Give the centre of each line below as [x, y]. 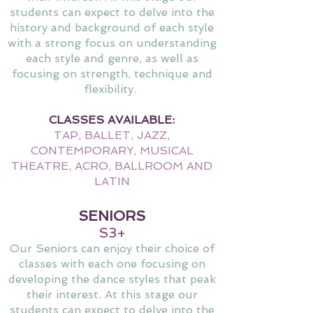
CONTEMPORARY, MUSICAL [112, 150]
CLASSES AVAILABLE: [112, 119]
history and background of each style [112, 27]
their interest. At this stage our [112, 294]
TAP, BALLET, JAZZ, [112, 135]
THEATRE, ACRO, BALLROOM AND [112, 166]
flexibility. [112, 89]
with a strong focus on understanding [112, 43]
